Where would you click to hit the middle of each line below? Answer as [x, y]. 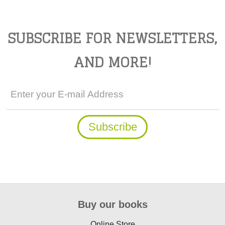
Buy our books [113, 205]
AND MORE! [113, 63]
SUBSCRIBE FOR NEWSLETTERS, [113, 38]
